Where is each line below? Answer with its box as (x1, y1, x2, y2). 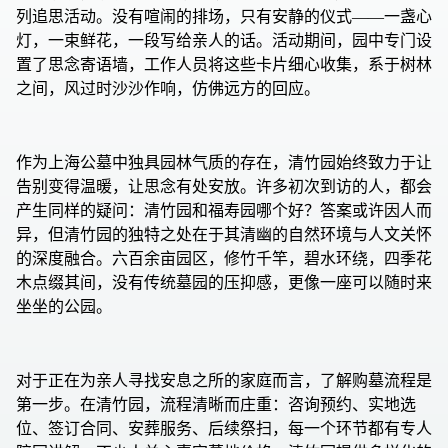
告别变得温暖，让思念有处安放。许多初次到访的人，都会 (16, 178, 432, 196)
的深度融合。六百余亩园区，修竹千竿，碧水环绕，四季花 (16, 250, 432, 268)
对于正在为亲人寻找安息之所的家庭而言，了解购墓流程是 (16, 372, 432, 390)
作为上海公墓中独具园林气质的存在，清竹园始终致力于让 (16, 154, 432, 172)
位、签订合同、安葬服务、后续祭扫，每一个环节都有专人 (16, 420, 432, 438)
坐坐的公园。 (16, 298, 112, 316)
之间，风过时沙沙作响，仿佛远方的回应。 (16, 80, 320, 98)
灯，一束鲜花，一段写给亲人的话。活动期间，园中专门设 (16, 32, 432, 50)
